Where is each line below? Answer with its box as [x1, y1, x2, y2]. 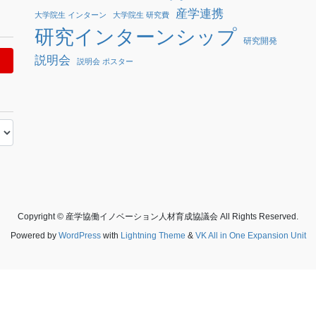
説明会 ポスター [77, 56, 133, 66]
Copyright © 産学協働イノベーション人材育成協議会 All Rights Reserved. [18, 211, 298, 221]
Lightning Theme [120, 230, 186, 241]
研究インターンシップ [35, 25, 237, 48]
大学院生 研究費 [113, 10, 169, 19]
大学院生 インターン [35, 10, 107, 19]
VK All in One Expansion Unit [195, 230, 306, 241]
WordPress [58, 230, 101, 241]
